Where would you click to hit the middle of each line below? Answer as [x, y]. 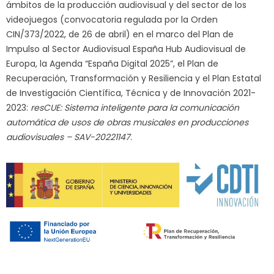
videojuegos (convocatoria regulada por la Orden [112, 19]
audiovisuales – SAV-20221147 [68, 137]
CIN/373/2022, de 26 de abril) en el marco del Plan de [120, 34]
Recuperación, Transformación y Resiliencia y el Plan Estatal [134, 78]
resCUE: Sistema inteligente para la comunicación [135, 107]
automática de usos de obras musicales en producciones [127, 122]
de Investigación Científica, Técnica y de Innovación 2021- [131, 93]
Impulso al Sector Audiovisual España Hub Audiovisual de [126, 49]
